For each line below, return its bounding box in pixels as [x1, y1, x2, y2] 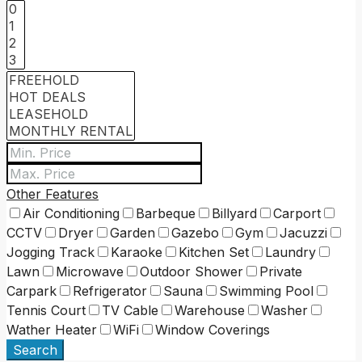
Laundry [265, 243, 316, 260]
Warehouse [175, 301, 245, 318]
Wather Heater [6, 321, 97, 338]
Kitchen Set [179, 243, 249, 260]
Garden [110, 224, 155, 241]
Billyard [212, 204, 257, 221]
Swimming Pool [219, 282, 314, 299]
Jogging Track [6, 243, 95, 260]
